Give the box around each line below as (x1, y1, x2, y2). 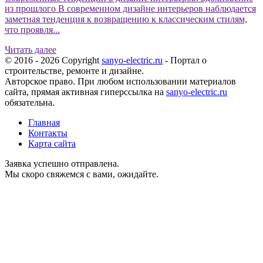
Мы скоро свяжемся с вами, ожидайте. (5, 168, 159, 179)
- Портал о (163, 55, 207, 65)
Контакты (28, 127, 68, 138)
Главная (28, 117, 60, 127)
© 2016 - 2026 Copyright (5, 55, 102, 65)
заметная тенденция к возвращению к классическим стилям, (5, 14, 247, 24)
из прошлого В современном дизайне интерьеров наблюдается (5, 3, 256, 14)
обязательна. (5, 97, 55, 107)
